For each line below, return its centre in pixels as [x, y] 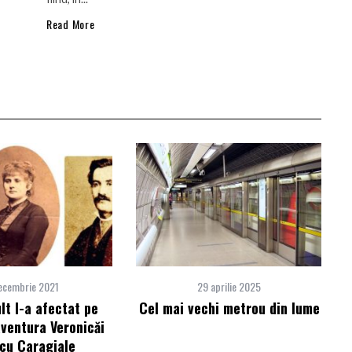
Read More [71, 24]
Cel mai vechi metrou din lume [229, 308]
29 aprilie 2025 [229, 286]
